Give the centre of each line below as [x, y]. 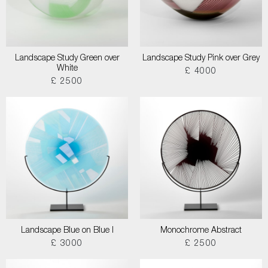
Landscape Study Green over [67, 59]
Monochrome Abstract [201, 231]
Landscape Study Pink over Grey [201, 59]
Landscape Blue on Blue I [67, 231]
